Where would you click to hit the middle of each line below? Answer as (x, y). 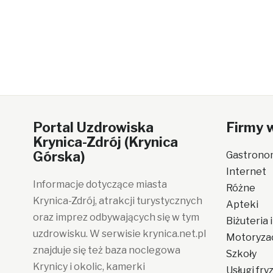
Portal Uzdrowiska (93, 127)
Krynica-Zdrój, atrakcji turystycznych (117, 201)
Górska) (58, 157)
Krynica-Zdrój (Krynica (105, 142)
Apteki (243, 204)
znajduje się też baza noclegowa (106, 250)
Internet (246, 172)
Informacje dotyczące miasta (100, 184)
